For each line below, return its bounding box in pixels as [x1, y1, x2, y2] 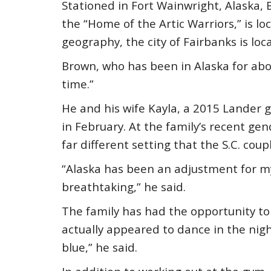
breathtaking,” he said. [62, 179, 186, 194]
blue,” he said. [62, 240, 137, 255]
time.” [62, 76, 94, 91]
